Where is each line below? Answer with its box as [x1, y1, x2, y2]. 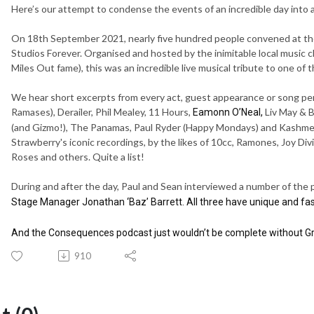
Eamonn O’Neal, [193, 106, 265, 118]
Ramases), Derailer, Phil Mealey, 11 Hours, [11, 105, 193, 118]
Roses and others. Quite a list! [11, 150, 144, 163]
